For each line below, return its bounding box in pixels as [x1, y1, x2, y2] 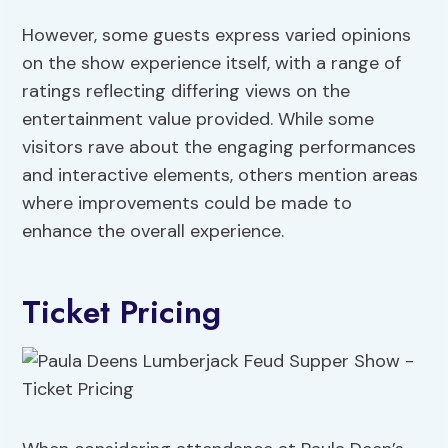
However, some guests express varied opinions [22, 23, 412, 48]
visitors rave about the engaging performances [22, 135, 417, 160]
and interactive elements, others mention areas [22, 163, 419, 188]
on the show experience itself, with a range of [22, 51, 402, 76]
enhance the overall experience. [22, 219, 285, 244]
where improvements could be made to [22, 191, 353, 216]
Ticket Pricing [22, 289, 222, 336]
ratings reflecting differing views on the [22, 79, 351, 104]
